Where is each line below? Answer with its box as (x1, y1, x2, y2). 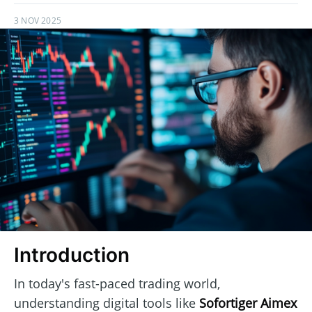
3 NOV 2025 (14, 15, 61, 27)
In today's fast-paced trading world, (14, 274, 220, 292)
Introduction (14, 243, 130, 267)
